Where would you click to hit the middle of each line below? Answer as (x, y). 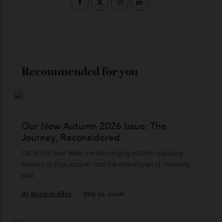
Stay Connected (117, 50)
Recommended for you (84, 146)
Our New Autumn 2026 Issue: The (99, 203)
